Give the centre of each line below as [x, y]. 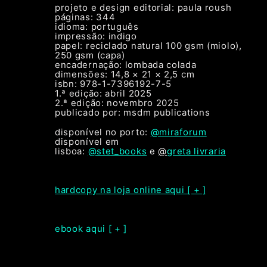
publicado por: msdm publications [132, 112]
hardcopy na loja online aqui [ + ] [130, 190]
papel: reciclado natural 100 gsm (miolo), [148, 45]
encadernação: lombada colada [125, 64]
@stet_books [117, 151]
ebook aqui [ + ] [91, 228]
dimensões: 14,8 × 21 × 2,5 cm [125, 74]
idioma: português [97, 26]
